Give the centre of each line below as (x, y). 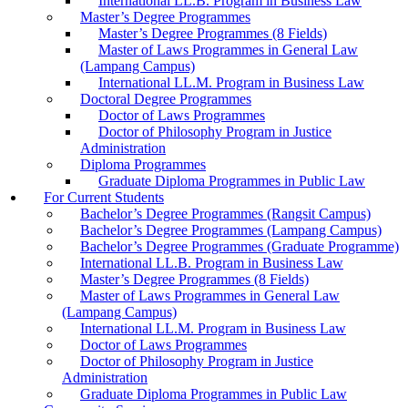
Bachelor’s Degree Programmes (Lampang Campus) (231, 230)
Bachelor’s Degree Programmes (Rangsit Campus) (225, 214)
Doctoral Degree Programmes (166, 99)
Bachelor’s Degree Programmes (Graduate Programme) (240, 246)
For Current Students (104, 197)
